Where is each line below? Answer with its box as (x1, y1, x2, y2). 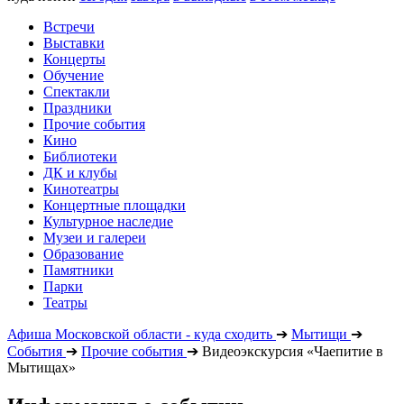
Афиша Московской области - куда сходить (7, 326, 272, 342)
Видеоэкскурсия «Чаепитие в (202, 344, 383, 359)
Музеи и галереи (43, 230, 146, 245)
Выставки (43, 35, 105, 50)
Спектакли (43, 84, 110, 99)
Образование (43, 246, 124, 262)
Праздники (43, 100, 112, 115)
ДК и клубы (43, 165, 117, 180)
